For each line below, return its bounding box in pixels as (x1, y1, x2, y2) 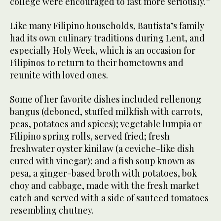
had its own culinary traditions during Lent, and (10, 32, 205, 44)
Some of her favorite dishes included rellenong (10, 93, 201, 106)
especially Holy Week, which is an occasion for (10, 44, 195, 57)
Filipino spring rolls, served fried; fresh (10, 130, 170, 143)
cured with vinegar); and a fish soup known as (10, 155, 195, 167)
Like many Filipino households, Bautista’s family (10, 20, 204, 32)
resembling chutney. (10, 204, 94, 217)
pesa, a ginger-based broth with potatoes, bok (10, 167, 197, 180)
